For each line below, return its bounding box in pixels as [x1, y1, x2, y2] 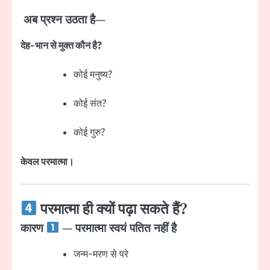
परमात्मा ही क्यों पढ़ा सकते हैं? [37, 200, 188, 219]
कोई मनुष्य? [74, 68, 112, 82]
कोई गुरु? [74, 126, 105, 140]
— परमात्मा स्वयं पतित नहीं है [59, 221, 177, 236]
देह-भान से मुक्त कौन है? [20, 39, 102, 53]
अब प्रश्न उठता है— [20, 13, 105, 27]
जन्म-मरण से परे [74, 247, 128, 261]
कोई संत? [74, 97, 106, 111]
